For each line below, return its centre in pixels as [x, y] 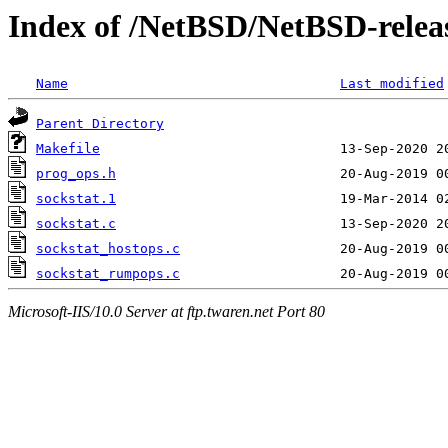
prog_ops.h [76, 174]
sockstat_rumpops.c [108, 274]
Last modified [392, 84]
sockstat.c [76, 224]
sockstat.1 [76, 199]
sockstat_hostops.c [108, 249]
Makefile [68, 149]
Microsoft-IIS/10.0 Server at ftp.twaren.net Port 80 [166, 311]
